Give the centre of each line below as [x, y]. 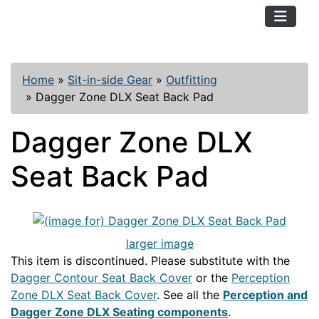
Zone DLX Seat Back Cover [84, 294]
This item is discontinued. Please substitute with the [150, 260]
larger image [159, 243]
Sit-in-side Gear [110, 80]
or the [212, 277]
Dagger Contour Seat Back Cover [101, 277]
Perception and [265, 294]
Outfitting [192, 80]
